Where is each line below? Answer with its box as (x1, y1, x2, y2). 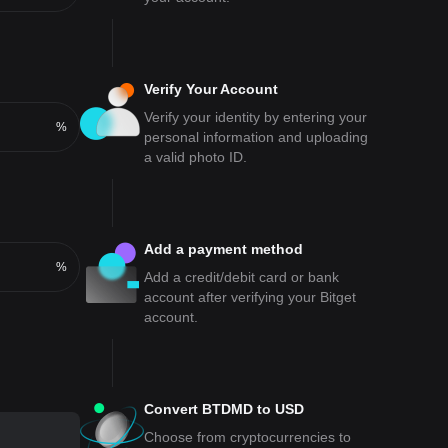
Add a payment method (144, 241, 303, 257)
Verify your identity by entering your (144, 109, 367, 125)
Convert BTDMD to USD (144, 401, 304, 417)
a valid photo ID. (144, 149, 247, 165)
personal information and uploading (144, 129, 368, 145)
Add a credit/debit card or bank (144, 269, 339, 285)
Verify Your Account (144, 81, 278, 97)
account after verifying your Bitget (144, 289, 356, 305)
